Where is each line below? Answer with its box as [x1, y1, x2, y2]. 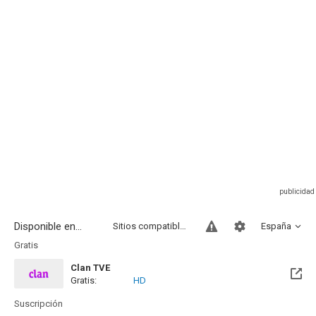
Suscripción [14, 298, 63, 309]
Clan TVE [71, 262, 110, 273]
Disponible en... [14, 220, 82, 233]
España [261, 221, 291, 231]
